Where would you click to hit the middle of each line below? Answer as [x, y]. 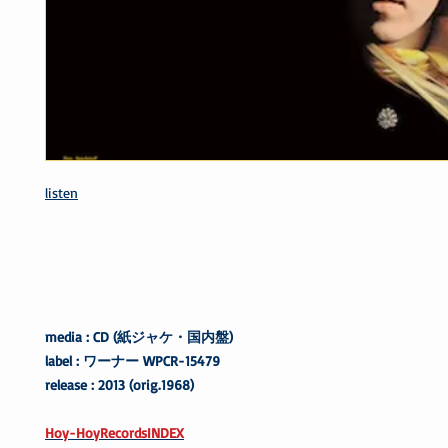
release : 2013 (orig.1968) [119, 384]
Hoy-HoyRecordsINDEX [114, 432]
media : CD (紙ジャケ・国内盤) [139, 336]
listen [61, 192]
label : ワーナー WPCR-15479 [132, 360]
